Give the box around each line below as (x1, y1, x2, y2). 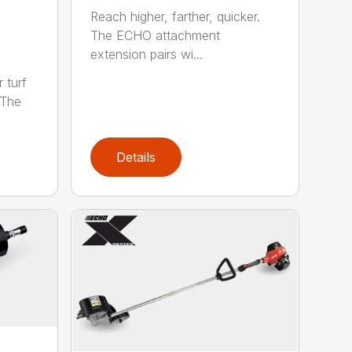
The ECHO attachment (90, 27, 221, 44)
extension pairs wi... (90, 46, 203, 63)
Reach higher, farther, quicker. (90, 9, 261, 25)
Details (116, 148, 156, 165)
